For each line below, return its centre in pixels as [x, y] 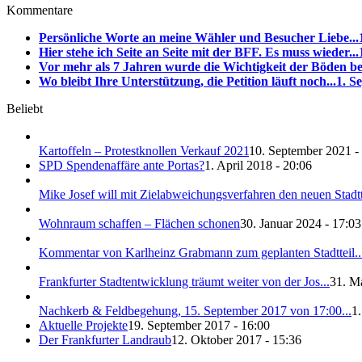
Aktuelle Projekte [83, 326]
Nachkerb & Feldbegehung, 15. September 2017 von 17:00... [195, 311]
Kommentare [40, 11]
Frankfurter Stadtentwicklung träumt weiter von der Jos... [184, 282]
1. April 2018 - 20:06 [258, 166]
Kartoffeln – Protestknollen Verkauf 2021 [144, 151]
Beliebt [25, 109]
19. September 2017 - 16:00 [199, 326]
